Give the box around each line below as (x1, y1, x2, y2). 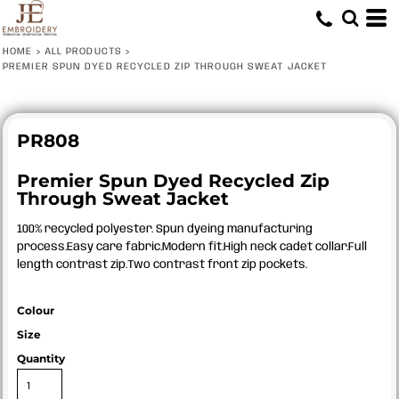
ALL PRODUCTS (44, 46, 122, 57)
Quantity (17, 352, 65, 365)
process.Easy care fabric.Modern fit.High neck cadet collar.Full (17, 241, 367, 253)
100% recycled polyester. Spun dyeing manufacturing (17, 224, 313, 235)
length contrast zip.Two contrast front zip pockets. (17, 259, 307, 271)
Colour (17, 304, 54, 317)
